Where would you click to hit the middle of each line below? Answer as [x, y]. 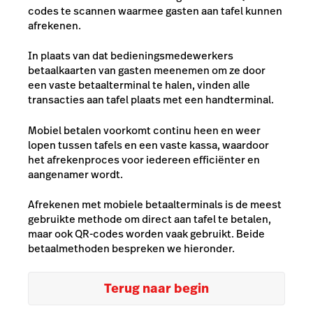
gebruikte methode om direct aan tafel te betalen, [150, 219]
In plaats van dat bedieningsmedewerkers [131, 56]
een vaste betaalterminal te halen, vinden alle [139, 85]
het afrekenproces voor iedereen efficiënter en [144, 159]
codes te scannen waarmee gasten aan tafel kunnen [155, 10]
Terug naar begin [156, 288]
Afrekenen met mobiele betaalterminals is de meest [155, 204]
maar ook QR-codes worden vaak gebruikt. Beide [146, 234]
